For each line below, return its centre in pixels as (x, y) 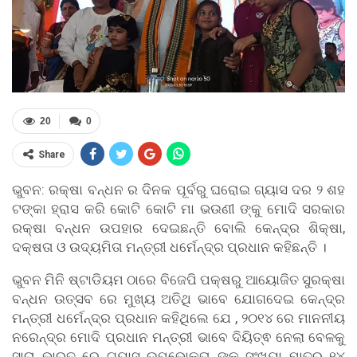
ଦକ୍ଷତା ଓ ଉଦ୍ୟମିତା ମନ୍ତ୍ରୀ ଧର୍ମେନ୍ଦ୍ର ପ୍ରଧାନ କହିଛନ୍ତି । (169, 247)
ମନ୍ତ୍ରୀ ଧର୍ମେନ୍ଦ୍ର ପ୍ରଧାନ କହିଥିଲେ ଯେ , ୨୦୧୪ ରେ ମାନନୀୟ (178, 318)
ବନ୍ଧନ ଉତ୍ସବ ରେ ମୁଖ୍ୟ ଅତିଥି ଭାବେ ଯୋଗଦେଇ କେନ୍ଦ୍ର (178, 299)
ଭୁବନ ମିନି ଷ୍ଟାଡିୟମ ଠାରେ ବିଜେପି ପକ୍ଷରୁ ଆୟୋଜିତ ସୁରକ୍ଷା (178, 280)
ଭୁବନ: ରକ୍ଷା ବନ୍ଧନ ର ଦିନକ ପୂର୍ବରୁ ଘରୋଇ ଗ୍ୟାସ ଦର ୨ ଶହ (178, 190)
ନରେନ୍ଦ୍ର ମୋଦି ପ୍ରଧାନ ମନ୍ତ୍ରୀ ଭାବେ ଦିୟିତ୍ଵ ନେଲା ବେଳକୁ (178, 337)
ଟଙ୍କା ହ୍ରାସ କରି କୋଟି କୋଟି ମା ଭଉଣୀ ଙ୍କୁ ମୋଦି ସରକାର (178, 209)
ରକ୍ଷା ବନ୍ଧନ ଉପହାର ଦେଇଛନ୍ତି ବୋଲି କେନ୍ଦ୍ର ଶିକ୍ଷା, (178, 228)
